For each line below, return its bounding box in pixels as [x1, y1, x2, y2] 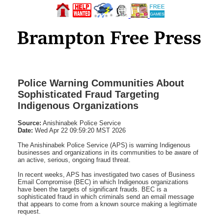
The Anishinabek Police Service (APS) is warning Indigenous [18, 141, 191, 149]
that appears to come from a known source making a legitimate [18, 200, 197, 208]
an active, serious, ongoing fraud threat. [18, 156, 131, 164]
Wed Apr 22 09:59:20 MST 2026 [33, 126, 126, 134]
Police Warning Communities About [18, 77, 184, 88]
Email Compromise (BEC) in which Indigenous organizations [18, 178, 189, 186]
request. [18, 207, 41, 215]
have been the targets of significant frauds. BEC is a [18, 185, 167, 193]
